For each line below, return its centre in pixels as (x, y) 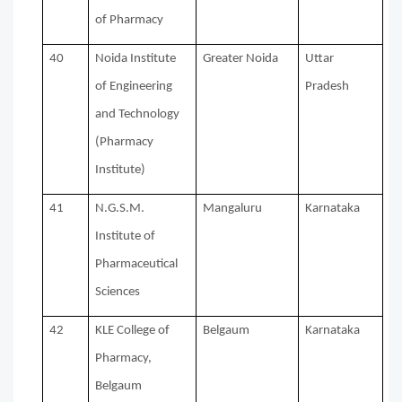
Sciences (118, 293)
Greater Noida (241, 59)
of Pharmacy (130, 21)
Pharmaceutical (137, 265)
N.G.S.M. (120, 209)
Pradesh (328, 87)
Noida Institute (136, 59)
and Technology (138, 115)
